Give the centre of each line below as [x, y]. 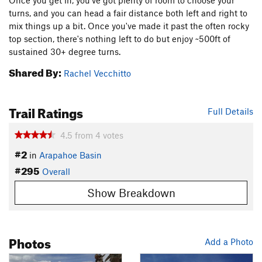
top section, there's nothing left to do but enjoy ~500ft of [120, 39]
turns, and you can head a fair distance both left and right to [128, 13]
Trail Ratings [46, 111]
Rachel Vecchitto [97, 73]
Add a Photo [229, 241]
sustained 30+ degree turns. [65, 52]
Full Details [230, 111]
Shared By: [35, 71]
